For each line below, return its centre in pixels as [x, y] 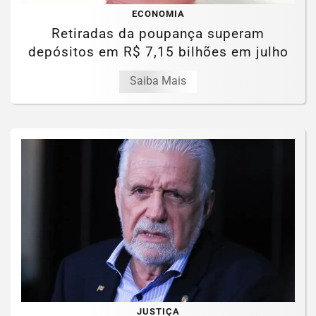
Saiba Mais [158, 80]
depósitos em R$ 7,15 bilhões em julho [158, 51]
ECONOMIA [158, 13]
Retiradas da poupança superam [158, 33]
